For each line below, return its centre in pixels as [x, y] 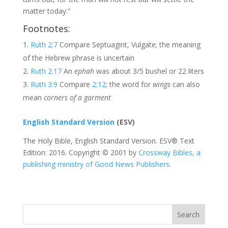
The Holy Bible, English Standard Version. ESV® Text [108, 141]
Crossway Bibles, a [169, 152]
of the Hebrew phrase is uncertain [78, 58]
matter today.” [46, 11]
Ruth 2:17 [46, 71]
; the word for [129, 84]
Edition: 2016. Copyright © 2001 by [80, 152]
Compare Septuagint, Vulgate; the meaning [129, 45]
